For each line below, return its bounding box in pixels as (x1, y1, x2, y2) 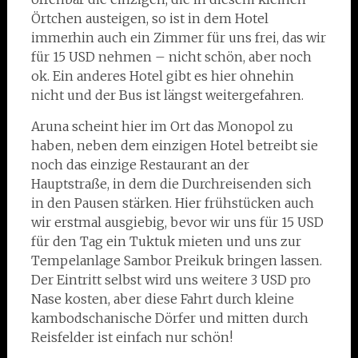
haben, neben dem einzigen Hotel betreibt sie (30, 137, 318, 153)
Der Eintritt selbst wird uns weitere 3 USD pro (30, 272, 311, 288)
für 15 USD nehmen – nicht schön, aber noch (30, 49, 312, 65)
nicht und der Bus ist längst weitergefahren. (30, 87, 304, 103)
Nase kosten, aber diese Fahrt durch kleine (30, 291, 294, 307)
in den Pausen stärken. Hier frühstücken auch (30, 195, 314, 211)
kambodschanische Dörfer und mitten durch (30, 310, 308, 326)
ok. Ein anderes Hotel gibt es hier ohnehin (30, 68, 294, 84)
